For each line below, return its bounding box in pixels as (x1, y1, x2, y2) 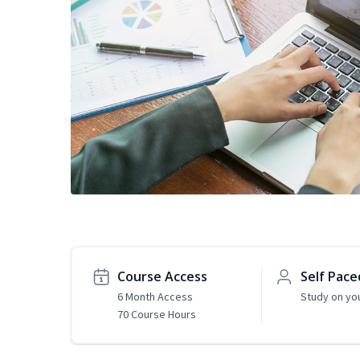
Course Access (117, 268, 207, 286)
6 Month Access (117, 289, 193, 305)
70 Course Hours (117, 307, 196, 322)
